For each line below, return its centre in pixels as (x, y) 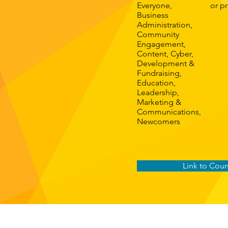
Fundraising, (159, 73)
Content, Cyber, (165, 54)
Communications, (169, 112)
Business (153, 15)
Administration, (165, 25)
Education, (156, 83)
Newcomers (159, 121)
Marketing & (159, 102)
